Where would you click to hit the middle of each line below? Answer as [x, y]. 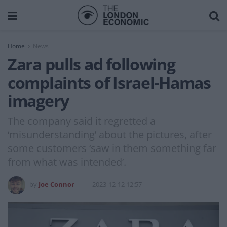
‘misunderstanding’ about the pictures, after [110, 134]
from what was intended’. [67, 162]
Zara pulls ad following [91, 64]
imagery [39, 101]
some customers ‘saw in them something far [112, 148]
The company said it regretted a [82, 121]
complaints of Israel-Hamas [109, 82]
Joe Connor [56, 184]
